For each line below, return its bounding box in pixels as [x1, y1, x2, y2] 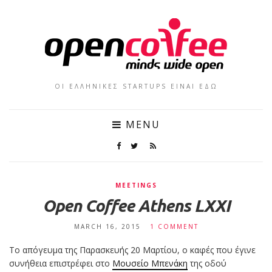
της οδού [188, 257, 226, 269]
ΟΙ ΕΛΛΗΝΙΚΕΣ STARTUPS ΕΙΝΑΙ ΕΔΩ [54, 82, 218, 90]
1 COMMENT [149, 222, 199, 231]
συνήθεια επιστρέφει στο [9, 257, 112, 269]
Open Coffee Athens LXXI [42, 196, 230, 215]
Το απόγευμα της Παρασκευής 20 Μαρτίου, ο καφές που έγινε [9, 244, 256, 256]
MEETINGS [115, 181, 157, 189]
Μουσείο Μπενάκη [112, 257, 188, 269]
